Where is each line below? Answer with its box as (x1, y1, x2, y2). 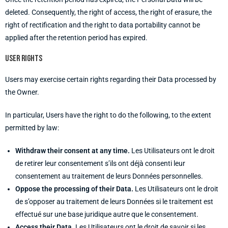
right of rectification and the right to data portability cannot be (5, 21, 200, 29)
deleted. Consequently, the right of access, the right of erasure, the (5, 8, 212, 16)
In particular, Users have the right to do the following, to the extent (5, 111, 211, 119)
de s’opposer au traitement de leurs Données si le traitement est (15, 197, 213, 206)
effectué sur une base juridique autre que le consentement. (15, 210, 198, 218)
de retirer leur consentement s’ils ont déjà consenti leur (15, 159, 185, 167)
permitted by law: (5, 124, 59, 132)
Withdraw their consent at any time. (15, 147, 130, 155)
